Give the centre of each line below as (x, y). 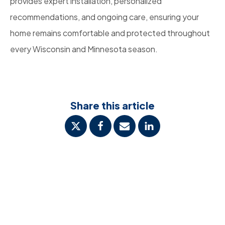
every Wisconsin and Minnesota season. (84, 49)
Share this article (113, 105)
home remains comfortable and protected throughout (110, 33)
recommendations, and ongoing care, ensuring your (104, 17)
